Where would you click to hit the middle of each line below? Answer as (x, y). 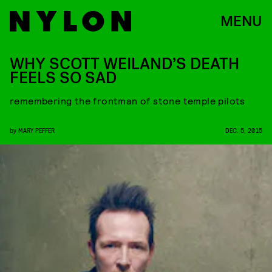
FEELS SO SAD (63, 78)
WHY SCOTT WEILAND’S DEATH (124, 64)
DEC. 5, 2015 (244, 130)
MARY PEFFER (36, 130)
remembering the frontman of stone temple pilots (127, 100)
